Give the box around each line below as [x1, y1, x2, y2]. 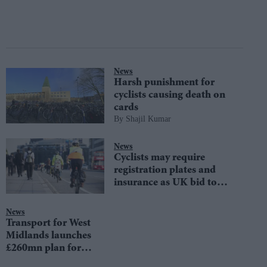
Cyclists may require [113, 152, 205, 163]
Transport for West [5, 218, 91, 229]
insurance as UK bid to [113, 177, 217, 188]
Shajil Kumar [125, 114, 171, 123]
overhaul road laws [113, 190, 201, 201]
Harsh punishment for [113, 77, 215, 88]
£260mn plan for [5, 243, 81, 254]
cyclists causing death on [113, 90, 225, 101]
